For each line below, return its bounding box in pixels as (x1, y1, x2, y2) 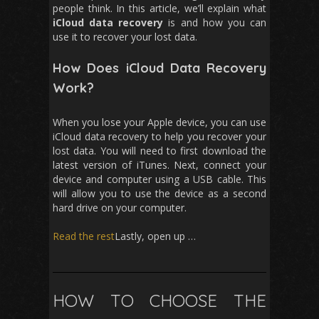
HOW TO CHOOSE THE (53, 290, 266, 311)
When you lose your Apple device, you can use (53, 115, 266, 129)
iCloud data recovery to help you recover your (53, 130, 266, 143)
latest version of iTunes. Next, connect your (53, 158, 266, 172)
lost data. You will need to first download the (53, 144, 266, 157)
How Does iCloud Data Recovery (53, 60, 266, 76)
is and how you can (163, 16, 267, 29)
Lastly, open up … (115, 229, 196, 243)
